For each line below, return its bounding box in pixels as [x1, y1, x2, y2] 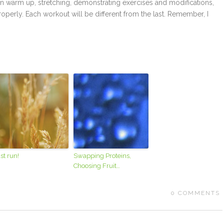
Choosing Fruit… [73, 162, 120, 170]
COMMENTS [177, 189, 220, 197]
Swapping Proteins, [73, 152, 131, 160]
